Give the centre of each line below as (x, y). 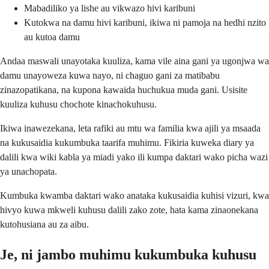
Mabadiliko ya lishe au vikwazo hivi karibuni (110, 8)
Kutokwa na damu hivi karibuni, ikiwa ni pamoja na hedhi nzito (145, 23)
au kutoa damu (52, 37)
